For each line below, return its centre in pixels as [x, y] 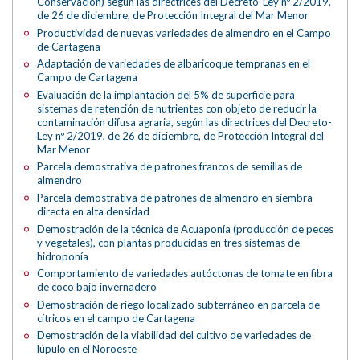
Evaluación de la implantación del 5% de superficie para [166, 94]
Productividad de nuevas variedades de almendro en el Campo [184, 33]
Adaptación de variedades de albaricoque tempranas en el [174, 64]
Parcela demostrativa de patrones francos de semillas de [170, 167]
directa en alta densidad [94, 211]
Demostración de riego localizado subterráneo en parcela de [179, 304]
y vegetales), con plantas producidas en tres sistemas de [169, 242]
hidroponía [63, 256]
